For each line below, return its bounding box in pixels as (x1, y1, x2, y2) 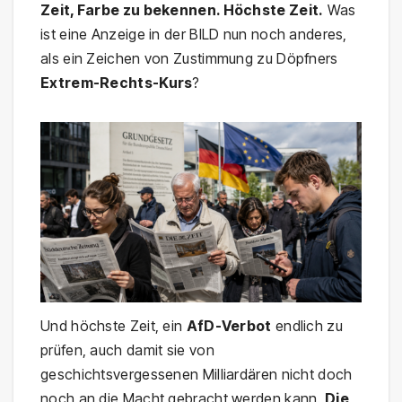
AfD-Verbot (186, 317, 272, 335)
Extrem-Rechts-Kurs (40, 73, 193, 92)
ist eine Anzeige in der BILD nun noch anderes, (40, 24, 347, 43)
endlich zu (271, 317, 343, 335)
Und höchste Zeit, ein (40, 317, 187, 335)
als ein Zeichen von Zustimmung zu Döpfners (40, 48, 338, 67)
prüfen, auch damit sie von (40, 341, 214, 359)
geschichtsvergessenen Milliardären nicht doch (40, 365, 353, 383)
